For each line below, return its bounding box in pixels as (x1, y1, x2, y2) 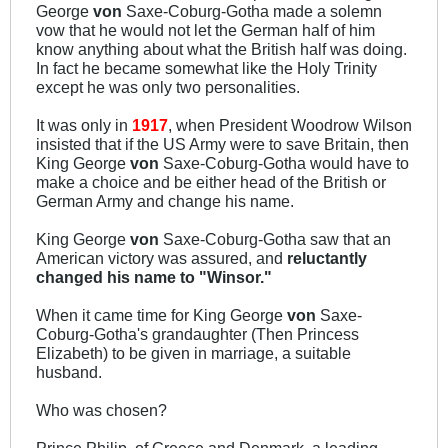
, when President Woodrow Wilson (168, 115, 412, 134)
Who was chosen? (36, 400, 167, 419)
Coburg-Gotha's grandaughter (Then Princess (36, 324, 359, 343)
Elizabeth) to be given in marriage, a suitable (36, 343, 351, 362)
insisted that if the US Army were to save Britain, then (36, 134, 409, 153)
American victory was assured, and (36, 248, 287, 267)
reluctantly (287, 248, 367, 267)
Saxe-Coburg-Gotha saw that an (159, 229, 391, 248)
